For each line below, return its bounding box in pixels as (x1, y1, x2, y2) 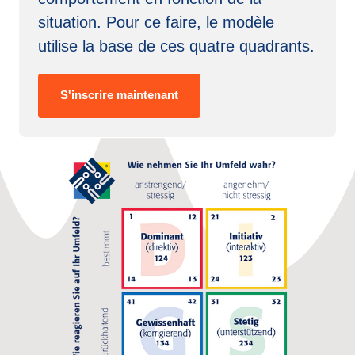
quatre (189, 37, 239, 55)
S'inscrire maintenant (60, 88, 178, 102)
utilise (38, 37, 82, 55)
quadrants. (239, 37, 315, 55)
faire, (166, 13, 206, 31)
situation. (38, 13, 106, 31)
